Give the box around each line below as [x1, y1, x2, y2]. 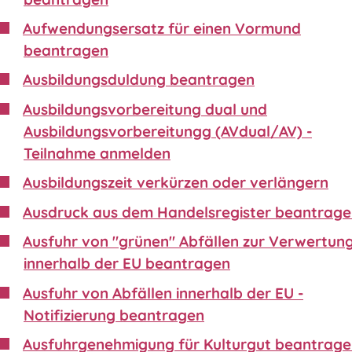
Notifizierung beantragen [24, 305, 204, 324]
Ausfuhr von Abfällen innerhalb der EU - [23, 283, 303, 302]
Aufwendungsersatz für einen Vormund [23, 18, 301, 38]
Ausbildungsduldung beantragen [23, 70, 255, 90]
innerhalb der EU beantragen [24, 254, 230, 273]
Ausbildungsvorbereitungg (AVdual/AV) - [24, 121, 312, 141]
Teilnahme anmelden [24, 143, 170, 163]
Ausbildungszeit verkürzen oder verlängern [23, 173, 328, 192]
